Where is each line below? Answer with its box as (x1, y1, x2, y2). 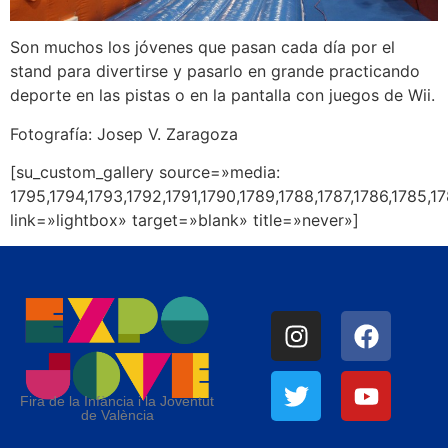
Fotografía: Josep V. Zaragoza (10, 123, 238, 144)
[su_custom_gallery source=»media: (10, 162, 280, 183)
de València (80, 407, 154, 424)
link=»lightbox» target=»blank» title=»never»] (10, 210, 359, 231)
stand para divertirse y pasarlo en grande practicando (10, 61, 420, 82)
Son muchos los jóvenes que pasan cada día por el (10, 37, 395, 58)
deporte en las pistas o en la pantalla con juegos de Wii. (10, 85, 435, 106)
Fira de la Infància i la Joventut (20, 393, 214, 410)
